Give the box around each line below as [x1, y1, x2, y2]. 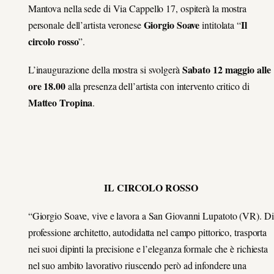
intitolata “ [199, 18, 241, 31]
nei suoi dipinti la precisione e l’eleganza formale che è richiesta [28, 242, 268, 255]
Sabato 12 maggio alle [182, 62, 271, 77]
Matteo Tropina [28, 95, 93, 110]
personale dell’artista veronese [28, 18, 144, 31]
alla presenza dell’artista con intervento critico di [65, 80, 250, 93]
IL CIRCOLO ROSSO [104, 180, 198, 194]
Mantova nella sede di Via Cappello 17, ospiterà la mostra [28, 2, 247, 15]
